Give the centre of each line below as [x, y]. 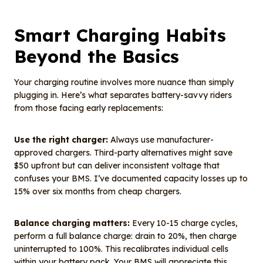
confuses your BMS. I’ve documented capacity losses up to [131, 179]
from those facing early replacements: [89, 108]
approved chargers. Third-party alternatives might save [123, 153]
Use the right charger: [61, 140]
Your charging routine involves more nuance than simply [124, 82]
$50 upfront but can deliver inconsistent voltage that [117, 166]
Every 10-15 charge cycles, [184, 223]
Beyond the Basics [97, 57]
